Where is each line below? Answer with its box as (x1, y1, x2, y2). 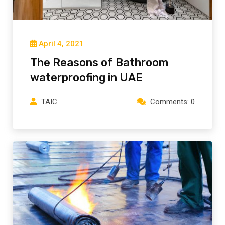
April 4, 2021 (39, 39, 84, 49)
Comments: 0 (150, 97, 195, 107)
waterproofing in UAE (30, 71, 143, 85)
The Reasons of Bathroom (30, 56, 168, 70)
